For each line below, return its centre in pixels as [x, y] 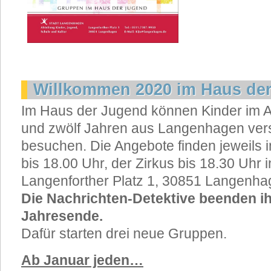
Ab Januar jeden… [82, 260]
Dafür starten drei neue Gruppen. [124, 233]
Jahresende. [62, 216]
